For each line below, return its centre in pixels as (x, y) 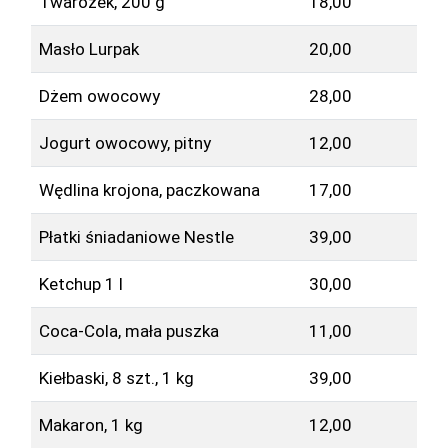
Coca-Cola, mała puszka (128, 330)
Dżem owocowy (99, 95)
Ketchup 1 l (80, 283)
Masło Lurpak (88, 48)
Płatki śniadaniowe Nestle (136, 236)
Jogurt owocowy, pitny (124, 142)
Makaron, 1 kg (90, 424)
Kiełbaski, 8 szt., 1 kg (116, 377)
